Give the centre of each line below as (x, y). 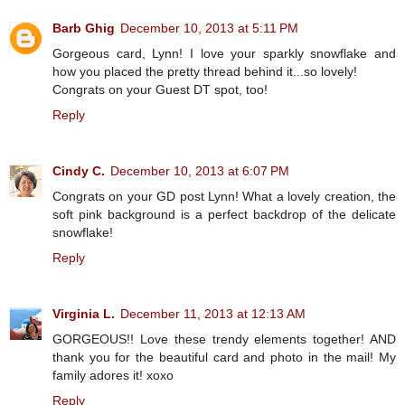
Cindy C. (79, 171)
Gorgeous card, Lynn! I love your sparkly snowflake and (224, 54)
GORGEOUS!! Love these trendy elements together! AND (224, 339)
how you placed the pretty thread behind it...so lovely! (205, 72)
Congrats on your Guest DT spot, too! (160, 90)
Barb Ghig (84, 28)
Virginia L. (84, 314)
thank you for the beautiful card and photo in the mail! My (224, 358)
